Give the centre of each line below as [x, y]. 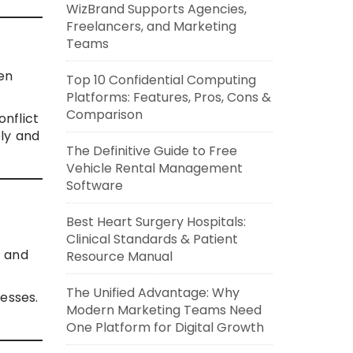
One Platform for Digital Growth [165, 327]
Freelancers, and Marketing [151, 26]
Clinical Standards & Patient [152, 239]
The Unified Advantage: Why [152, 293]
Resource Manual [119, 256]
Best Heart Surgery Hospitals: [156, 222]
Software [94, 186]
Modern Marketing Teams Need [163, 310]
